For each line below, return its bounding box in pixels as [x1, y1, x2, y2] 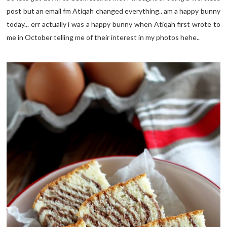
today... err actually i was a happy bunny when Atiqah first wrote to [7, 20, 220, 29]
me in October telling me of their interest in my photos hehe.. [7, 33, 200, 42]
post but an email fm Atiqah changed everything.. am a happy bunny [7, 7, 220, 16]
